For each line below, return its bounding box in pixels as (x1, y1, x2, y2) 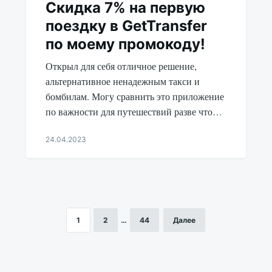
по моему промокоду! (45, 35, 205, 53)
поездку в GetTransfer (45, 17, 207, 35)
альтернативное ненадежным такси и (45, 75, 200, 88)
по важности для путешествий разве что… (45, 105, 222, 118)
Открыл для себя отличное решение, (45, 59, 197, 73)
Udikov (45, 169, 70, 179)
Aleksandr (45, 158, 80, 168)
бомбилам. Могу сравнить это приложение (45, 90, 224, 103)
